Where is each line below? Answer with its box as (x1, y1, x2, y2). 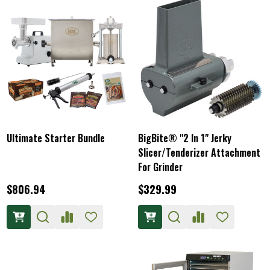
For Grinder (138, 160, 183, 174)
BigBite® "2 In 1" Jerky (138, 131, 231, 145)
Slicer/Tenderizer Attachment (138, 145, 260, 160)
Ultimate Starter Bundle (7, 131, 105, 145)
